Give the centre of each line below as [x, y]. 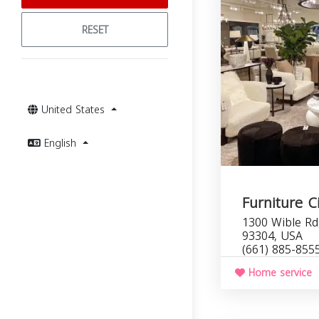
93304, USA [272, 236]
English [62, 143]
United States [75, 110]
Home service [278, 273]
